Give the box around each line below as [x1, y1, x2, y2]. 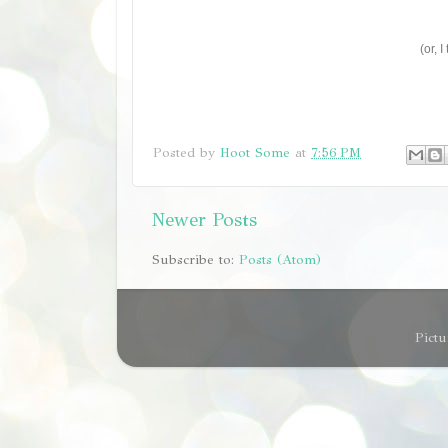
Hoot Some [220, 144, 290, 162]
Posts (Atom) [239, 251, 321, 269]
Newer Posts [152, 207, 257, 231]
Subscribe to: [152, 251, 239, 269]
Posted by [153, 144, 220, 162]
